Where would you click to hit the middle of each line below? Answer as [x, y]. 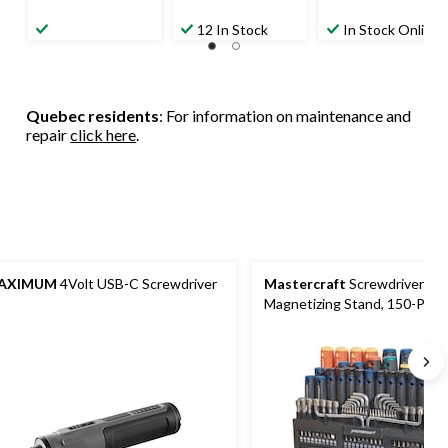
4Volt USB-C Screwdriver [137, 284]
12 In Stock [233, 30]
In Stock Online [391, 30]
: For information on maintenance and [285, 116]
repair [48, 135]
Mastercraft [305, 284]
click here [103, 135]
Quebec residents [93, 116]
